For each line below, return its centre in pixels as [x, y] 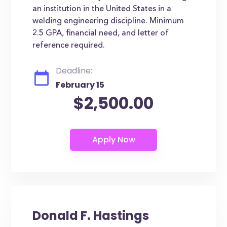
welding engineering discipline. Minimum [108, 21]
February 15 [80, 85]
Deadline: [74, 71]
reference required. [69, 46]
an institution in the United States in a [102, 9]
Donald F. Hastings [91, 216]
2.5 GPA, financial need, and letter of [101, 33]
